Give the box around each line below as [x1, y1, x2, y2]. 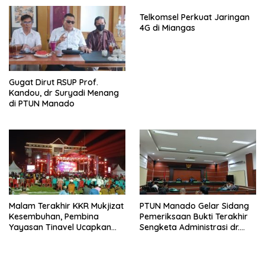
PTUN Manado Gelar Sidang [140, 201, 249, 212]
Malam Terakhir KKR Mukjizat [9, 201, 124, 212]
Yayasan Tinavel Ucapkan [9, 222, 111, 233]
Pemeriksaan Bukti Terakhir [140, 211, 248, 222]
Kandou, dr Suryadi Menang [9, 87, 119, 98]
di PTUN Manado [9, 98, 75, 109]
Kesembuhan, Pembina [9, 211, 99, 222]
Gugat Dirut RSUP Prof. [9, 76, 98, 88]
